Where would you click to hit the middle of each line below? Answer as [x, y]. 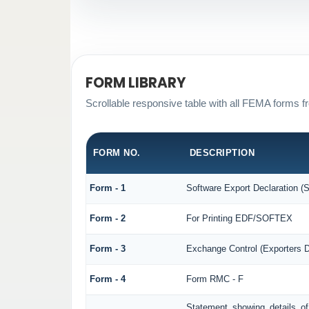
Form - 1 [107, 188]
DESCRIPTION [222, 152]
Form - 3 [107, 248]
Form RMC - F [215, 279]
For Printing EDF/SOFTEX [239, 218]
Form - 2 [107, 218]
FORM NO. [117, 152]
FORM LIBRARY [136, 83]
